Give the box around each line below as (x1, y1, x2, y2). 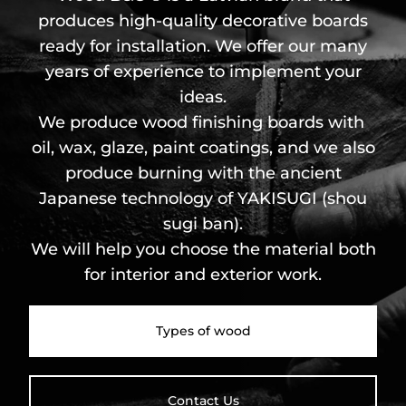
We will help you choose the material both (30, 239, 376, 260)
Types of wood (155, 323, 251, 340)
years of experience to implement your (44, 62, 362, 82)
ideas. (179, 87, 227, 108)
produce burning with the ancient (64, 163, 342, 184)
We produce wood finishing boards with (37, 112, 369, 133)
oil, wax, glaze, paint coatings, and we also (31, 138, 375, 159)
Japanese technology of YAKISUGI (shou (39, 188, 367, 209)
